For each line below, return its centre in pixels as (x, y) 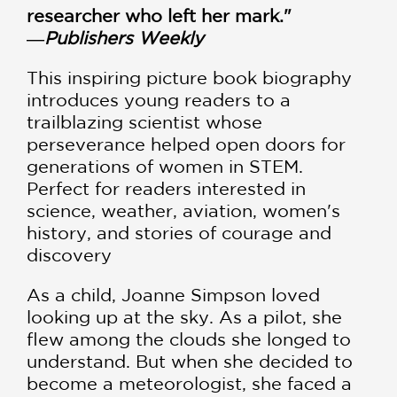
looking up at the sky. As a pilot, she (184, 317)
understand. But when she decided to (190, 362)
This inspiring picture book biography (189, 78)
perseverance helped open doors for (186, 144)
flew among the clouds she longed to (189, 339)
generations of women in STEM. (165, 167)
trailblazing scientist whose (144, 122)
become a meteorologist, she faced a (189, 384)
